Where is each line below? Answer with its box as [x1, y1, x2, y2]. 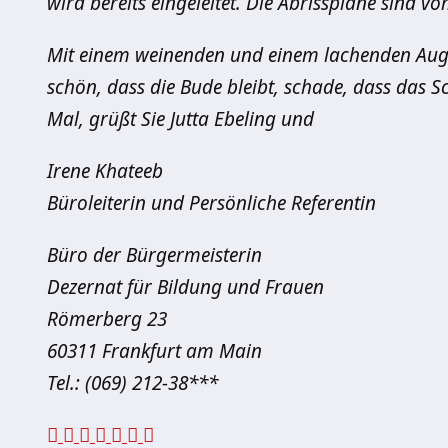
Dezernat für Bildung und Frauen [47, 274, 324, 300]
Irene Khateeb [47, 158, 163, 184]
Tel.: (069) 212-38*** [47, 370, 218, 396]
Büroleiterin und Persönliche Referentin [47, 190, 376, 216]
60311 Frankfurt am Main [47, 338, 262, 364]
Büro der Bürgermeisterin [47, 242, 262, 268]
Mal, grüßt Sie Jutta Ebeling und [47, 106, 314, 132]
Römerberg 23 [47, 306, 167, 332]
